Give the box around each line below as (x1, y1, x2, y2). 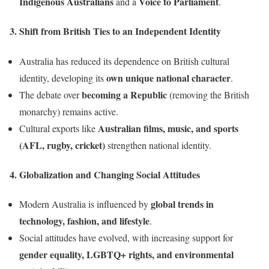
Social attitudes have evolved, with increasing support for (19, 231, 233, 244)
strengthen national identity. (105, 138, 211, 151)
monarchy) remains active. (19, 104, 118, 118)
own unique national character (106, 70, 231, 85)
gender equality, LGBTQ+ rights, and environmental (19, 247, 234, 262)
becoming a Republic (82, 87, 167, 101)
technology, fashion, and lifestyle (19, 214, 150, 228)
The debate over (19, 88, 82, 101)
